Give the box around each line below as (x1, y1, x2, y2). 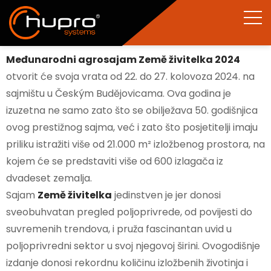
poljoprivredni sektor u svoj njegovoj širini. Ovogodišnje (6, 239, 260, 253)
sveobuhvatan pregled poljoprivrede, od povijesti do (6, 205, 252, 219)
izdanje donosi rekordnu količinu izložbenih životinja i (6, 256, 248, 270)
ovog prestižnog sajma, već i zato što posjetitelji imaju (6, 120, 258, 134)
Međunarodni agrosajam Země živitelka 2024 (6, 53, 240, 67)
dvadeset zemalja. (6, 171, 92, 185)
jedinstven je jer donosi (112, 188, 221, 202)
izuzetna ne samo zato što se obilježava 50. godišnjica (6, 103, 258, 117)
